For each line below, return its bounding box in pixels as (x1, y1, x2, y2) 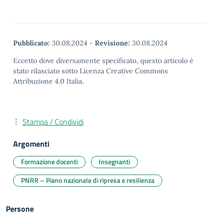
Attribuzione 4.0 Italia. (13, 77, 84, 86)
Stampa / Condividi (22, 116, 84, 128)
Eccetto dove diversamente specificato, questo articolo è (13, 56, 194, 65)
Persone (6, 203, 34, 215)
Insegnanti (99, 156, 130, 167)
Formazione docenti (21, 156, 78, 167)
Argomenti (13, 138, 49, 150)
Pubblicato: (13, 39, 50, 47)
